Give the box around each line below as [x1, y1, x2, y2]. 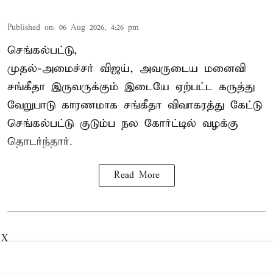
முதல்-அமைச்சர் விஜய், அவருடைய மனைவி [7, 61, 246, 76]
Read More [113, 169, 160, 181]
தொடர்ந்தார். [7, 134, 73, 149]
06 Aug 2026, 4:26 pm [59, 22, 139, 33]
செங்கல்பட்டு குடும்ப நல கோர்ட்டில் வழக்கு [7, 116, 238, 130]
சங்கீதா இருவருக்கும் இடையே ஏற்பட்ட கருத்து [7, 79, 255, 94]
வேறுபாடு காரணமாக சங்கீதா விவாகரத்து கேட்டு [7, 97, 262, 112]
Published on [7, 22, 53, 33]
